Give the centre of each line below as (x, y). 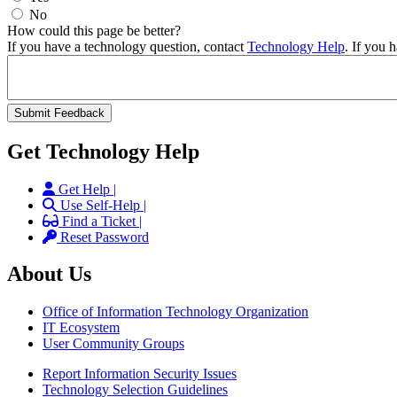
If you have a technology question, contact (127, 46)
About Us (49, 274)
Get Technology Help (103, 151)
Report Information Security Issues (140, 374)
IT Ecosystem (81, 328)
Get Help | (87, 189)
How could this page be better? (94, 30)
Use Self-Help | (103, 205)
